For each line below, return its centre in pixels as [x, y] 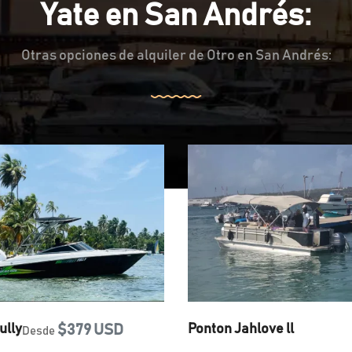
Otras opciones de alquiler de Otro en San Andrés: [176, 56]
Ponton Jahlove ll [241, 329]
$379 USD [90, 330]
